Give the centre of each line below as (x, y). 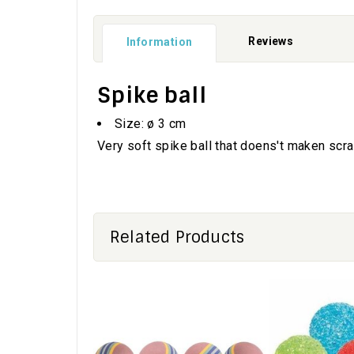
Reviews (271, 41)
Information (160, 41)
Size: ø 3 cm (151, 123)
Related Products (177, 237)
